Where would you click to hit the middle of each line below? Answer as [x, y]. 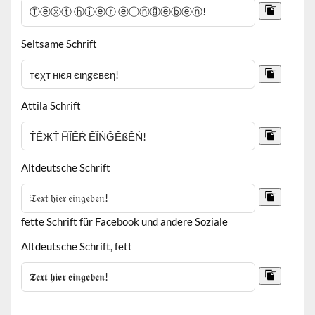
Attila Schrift [51, 105]
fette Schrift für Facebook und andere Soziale [125, 221]
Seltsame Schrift [59, 43]
